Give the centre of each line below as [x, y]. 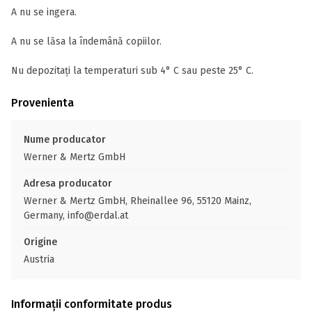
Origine [40, 242]
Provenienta [42, 103]
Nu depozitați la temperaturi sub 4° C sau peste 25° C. [132, 71]
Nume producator [65, 140]
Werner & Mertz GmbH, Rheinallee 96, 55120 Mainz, [138, 201]
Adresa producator [68, 184]
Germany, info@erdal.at [76, 216]
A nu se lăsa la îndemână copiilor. [86, 41]
